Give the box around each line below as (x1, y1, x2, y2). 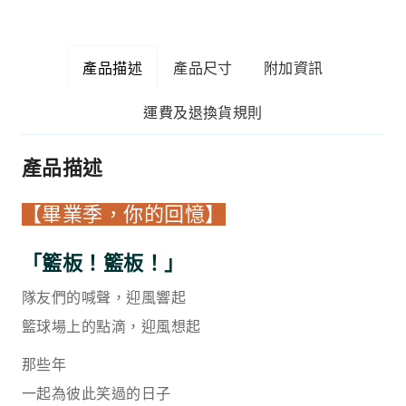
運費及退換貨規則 (143, 101, 263, 122)
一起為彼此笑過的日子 (22, 385, 171, 401)
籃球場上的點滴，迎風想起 (22, 318, 201, 334)
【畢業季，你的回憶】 (22, 202, 226, 226)
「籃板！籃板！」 (22, 251, 185, 275)
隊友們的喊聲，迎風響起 (22, 289, 187, 305)
